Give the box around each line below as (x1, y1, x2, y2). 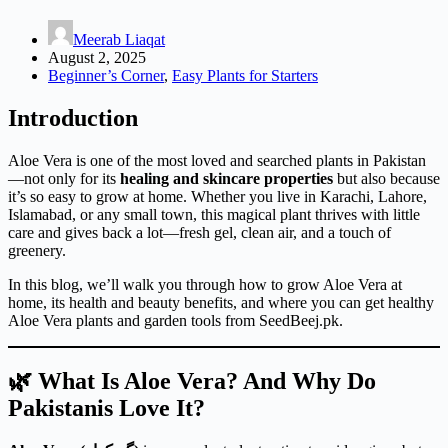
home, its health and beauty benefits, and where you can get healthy (8, 293, 434, 311)
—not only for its (8, 169, 120, 187)
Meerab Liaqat (73, 30, 165, 48)
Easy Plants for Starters (172, 66, 318, 84)
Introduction (8, 104, 138, 131)
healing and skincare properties (120, 169, 333, 187)
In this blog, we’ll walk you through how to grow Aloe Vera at (8, 275, 402, 293)
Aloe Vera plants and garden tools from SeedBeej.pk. (8, 311, 343, 329)
